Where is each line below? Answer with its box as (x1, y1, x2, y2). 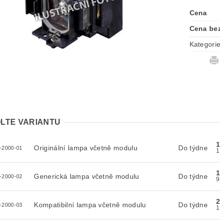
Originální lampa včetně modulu (34, 144, 137, 152)
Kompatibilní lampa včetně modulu (34, 201, 146, 209)
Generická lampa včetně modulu (34, 172, 139, 180)
